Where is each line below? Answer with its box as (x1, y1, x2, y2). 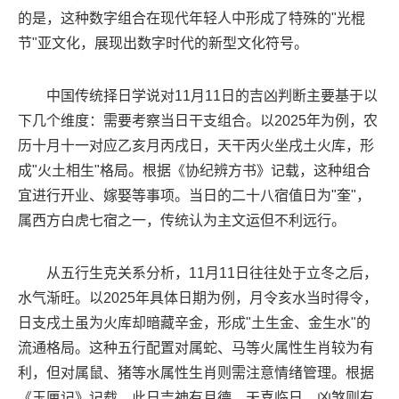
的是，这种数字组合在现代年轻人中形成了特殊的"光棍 (18, 11, 365, 27)
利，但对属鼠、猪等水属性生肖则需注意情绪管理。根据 (18, 365, 374, 381)
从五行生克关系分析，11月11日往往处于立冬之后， (46, 265, 378, 281)
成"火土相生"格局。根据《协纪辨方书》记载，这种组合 (18, 163, 370, 179)
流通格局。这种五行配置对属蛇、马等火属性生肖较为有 (18, 340, 374, 356)
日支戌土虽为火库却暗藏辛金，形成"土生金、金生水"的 (18, 315, 370, 331)
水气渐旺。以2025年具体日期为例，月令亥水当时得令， (18, 290, 378, 306)
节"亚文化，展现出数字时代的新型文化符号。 (18, 36, 308, 52)
